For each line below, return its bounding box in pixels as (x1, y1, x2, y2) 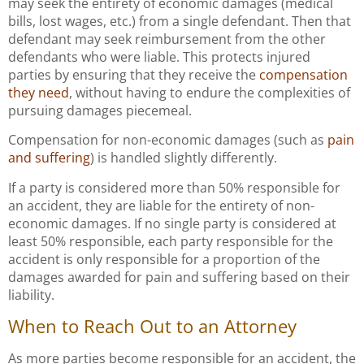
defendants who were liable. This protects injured (8, 47, 310, 66)
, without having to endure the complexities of (69, 83, 350, 102)
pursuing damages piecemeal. (8, 101, 192, 119)
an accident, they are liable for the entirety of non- (8, 196, 314, 214)
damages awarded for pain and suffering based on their (8, 267, 350, 286)
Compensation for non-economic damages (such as (8, 131, 327, 149)
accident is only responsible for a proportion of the (8, 249, 320, 268)
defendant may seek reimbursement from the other (8, 29, 326, 48)
